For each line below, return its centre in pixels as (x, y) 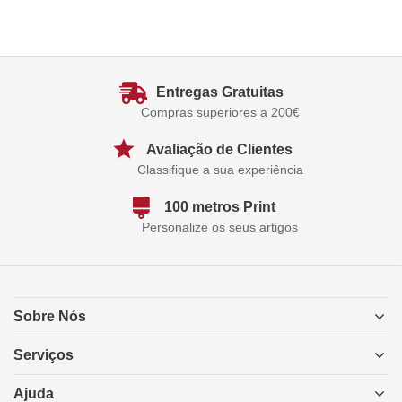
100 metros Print (219, 207)
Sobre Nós (50, 316)
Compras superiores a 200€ (220, 112)
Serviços (44, 355)
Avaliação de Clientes (220, 149)
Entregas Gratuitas (219, 92)
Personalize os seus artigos (220, 227)
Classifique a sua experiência (220, 170)
